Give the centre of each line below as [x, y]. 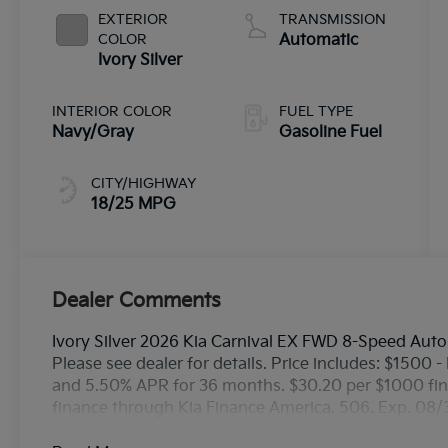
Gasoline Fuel [330, 132]
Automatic [318, 40]
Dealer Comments [137, 300]
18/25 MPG [134, 204]
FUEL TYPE [315, 111]
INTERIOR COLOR [112, 111]
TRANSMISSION [332, 19]
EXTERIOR [133, 19]
